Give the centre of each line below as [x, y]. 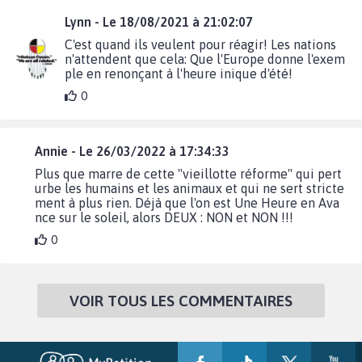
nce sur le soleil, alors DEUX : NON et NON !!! [164, 217]
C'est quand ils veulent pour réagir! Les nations [200, 44]
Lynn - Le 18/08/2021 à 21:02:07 [159, 21]
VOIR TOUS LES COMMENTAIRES [181, 300]
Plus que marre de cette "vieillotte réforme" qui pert [189, 173]
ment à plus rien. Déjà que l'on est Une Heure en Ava [187, 202]
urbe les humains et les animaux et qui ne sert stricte [190, 188]
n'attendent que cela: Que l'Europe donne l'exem [205, 59]
